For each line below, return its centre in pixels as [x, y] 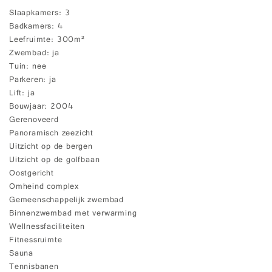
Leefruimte [30, 40]
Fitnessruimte [36, 240]
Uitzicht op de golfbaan [55, 160]
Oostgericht [32, 174]
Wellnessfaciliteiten [47, 227]
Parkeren [26, 80]
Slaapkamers [34, 13]
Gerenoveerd [34, 120]
